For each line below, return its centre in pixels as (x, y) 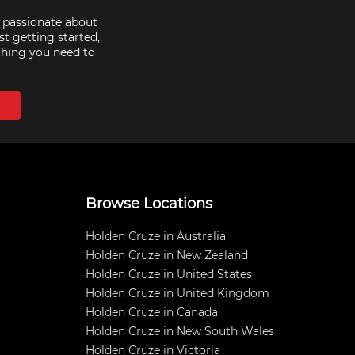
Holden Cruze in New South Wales (180, 331)
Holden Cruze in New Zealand (167, 255)
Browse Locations (149, 204)
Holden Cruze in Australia (156, 236)
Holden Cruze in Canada (152, 312)
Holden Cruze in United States (169, 274)
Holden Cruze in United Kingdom (177, 293)
